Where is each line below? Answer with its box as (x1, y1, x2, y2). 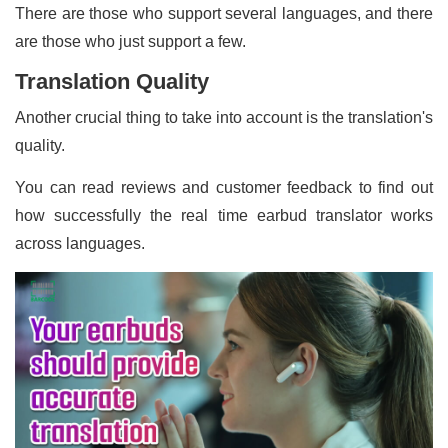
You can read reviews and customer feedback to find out (15, 178, 433, 196)
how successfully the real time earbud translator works (15, 206, 433, 224)
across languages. (15, 234, 145, 252)
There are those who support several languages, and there (15, 4, 433, 22)
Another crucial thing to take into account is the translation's (15, 108, 433, 126)
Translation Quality (15, 68, 209, 94)
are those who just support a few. (15, 32, 246, 50)
